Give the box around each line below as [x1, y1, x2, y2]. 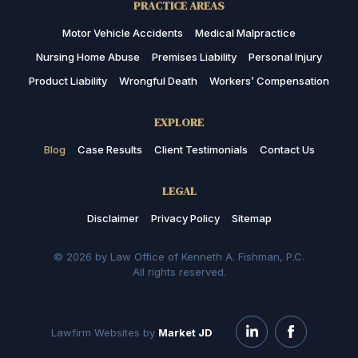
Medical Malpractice [195, 26, 296, 40]
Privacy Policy [150, 212, 220, 225]
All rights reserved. [132, 265, 226, 279]
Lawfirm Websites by [51, 326, 158, 340]
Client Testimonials [153, 143, 248, 157]
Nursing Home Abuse [36, 50, 140, 64]
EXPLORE [154, 114, 204, 131]
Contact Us [259, 143, 315, 157]
